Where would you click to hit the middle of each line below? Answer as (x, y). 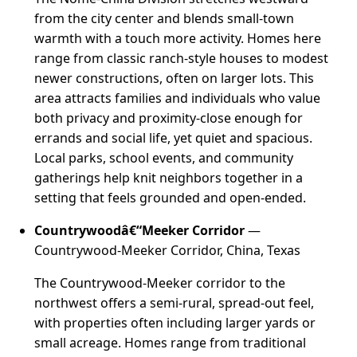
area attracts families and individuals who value (178, 98)
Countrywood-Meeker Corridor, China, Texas (168, 250)
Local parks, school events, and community (164, 157)
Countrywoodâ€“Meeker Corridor (140, 230)
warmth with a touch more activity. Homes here (178, 38)
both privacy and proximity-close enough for (169, 118)
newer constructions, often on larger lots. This (175, 78)
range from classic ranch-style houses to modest (182, 58)
